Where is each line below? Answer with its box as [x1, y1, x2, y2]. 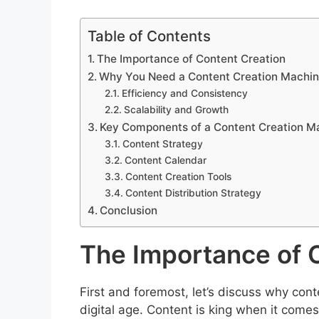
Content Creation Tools [125, 170, 231, 182]
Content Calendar [124, 154, 206, 166]
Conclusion [100, 203, 158, 217]
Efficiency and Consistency [121, 87, 248, 99]
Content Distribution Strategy [125, 187, 261, 199]
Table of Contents [88, 26, 211, 45]
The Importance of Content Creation [97, 51, 286, 66]
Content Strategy [122, 137, 203, 150]
